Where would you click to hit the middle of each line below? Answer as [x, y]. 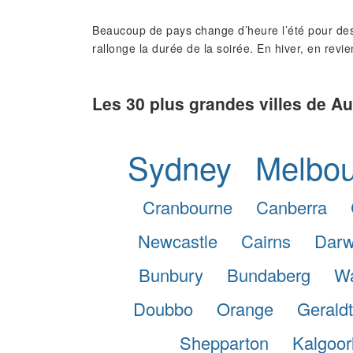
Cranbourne [188, 206]
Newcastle [177, 240]
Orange [245, 308]
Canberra [292, 206]
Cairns [266, 240]
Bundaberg [269, 274]
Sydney [180, 166]
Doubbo [163, 308]
